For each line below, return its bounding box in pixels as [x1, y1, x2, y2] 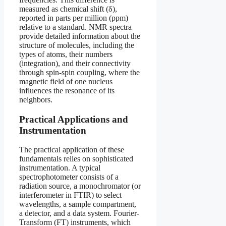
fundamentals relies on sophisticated [19, 154, 133, 163]
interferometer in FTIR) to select [19, 191, 122, 200]
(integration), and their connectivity [19, 59, 131, 68]
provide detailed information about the [19, 31, 140, 40]
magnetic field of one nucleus [19, 77, 112, 86]
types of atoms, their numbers [19, 49, 112, 59]
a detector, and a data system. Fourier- [19, 209, 139, 218]
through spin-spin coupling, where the [19, 68, 140, 77]
